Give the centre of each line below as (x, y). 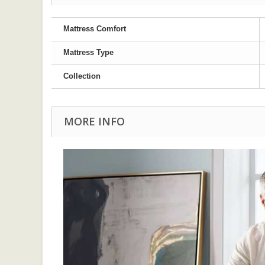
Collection (82, 76)
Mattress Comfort (95, 29)
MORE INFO (94, 121)
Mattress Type (88, 52)
